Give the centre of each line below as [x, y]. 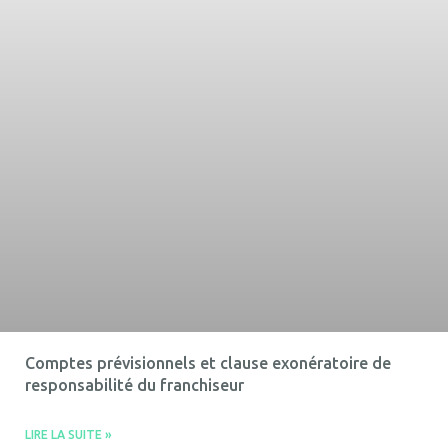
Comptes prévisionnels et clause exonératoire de [208, 363]
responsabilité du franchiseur [134, 385]
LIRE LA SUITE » [68, 434]
